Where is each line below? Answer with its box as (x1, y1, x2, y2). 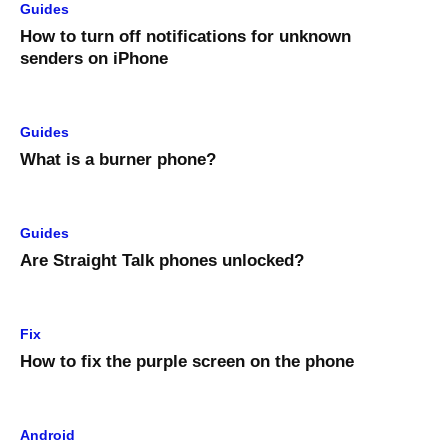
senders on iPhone (20, 49, 168, 69)
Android (20, 427, 75, 444)
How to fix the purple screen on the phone (20, 352, 354, 372)
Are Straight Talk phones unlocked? (20, 251, 304, 271)
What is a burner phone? (20, 150, 216, 170)
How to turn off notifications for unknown (20, 27, 351, 47)
